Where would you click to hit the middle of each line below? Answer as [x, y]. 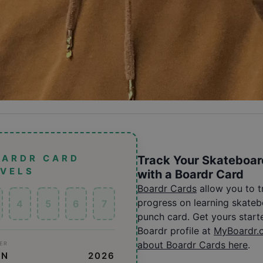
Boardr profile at [174, 231]
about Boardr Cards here [193, 245]
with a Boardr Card [190, 174]
